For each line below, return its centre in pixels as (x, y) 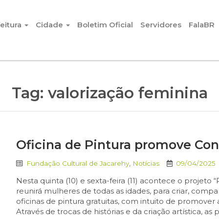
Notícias (146, 163)
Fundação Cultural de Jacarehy (78, 163)
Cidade (50, 25)
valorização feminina (128, 93)
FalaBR (202, 25)
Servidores (161, 25)
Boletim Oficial (105, 25)
